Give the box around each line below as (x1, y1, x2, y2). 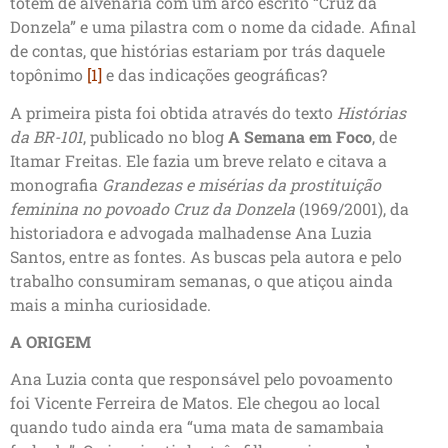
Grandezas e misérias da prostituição (102, 174, 381, 196)
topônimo (10, 63, 87, 85)
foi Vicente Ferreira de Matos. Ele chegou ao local (10, 391, 380, 413)
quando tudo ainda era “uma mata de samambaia (10, 415, 384, 437)
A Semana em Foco (228, 126, 372, 148)
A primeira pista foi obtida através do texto (10, 102, 337, 124)
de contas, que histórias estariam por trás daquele (10, 39, 385, 61)
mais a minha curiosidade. (10, 294, 211, 316)
